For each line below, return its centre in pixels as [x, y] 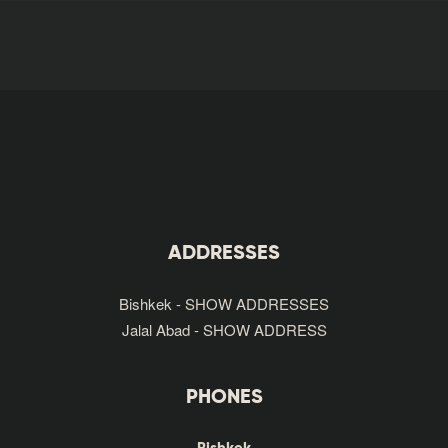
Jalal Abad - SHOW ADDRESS [224, 329]
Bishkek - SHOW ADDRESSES [224, 303]
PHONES [224, 397]
